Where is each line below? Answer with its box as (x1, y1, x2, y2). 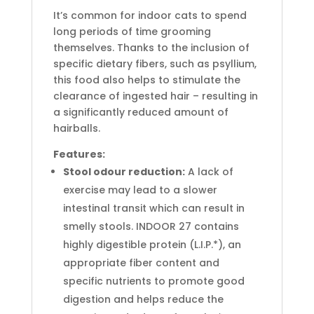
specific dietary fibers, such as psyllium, (53, 57, 257, 71)
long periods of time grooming (53, 25, 211, 39)
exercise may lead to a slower (62, 183, 217, 197)
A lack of (184, 165, 233, 179)
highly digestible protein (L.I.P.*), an (62, 238, 241, 252)
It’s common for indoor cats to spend (53, 8, 247, 22)
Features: (53, 147, 105, 161)
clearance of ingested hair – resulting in (53, 89, 258, 103)
